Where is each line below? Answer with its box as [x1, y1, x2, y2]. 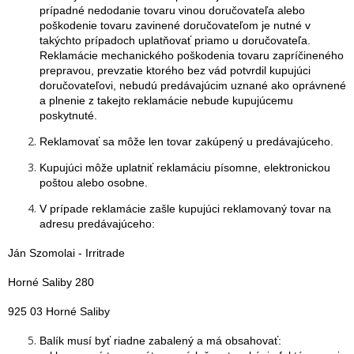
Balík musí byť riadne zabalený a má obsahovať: [40, 334, 281, 347]
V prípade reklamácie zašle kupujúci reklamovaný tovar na [40, 202, 331, 215]
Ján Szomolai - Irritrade [8, 247, 125, 259]
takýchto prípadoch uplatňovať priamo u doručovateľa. [40, 34, 311, 47]
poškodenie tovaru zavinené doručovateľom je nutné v [40, 19, 311, 32]
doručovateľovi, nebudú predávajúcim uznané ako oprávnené [40, 79, 346, 92]
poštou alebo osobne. [40, 176, 148, 189]
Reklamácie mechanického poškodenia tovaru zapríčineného [40, 49, 344, 62]
